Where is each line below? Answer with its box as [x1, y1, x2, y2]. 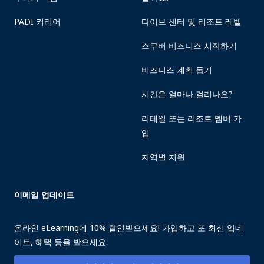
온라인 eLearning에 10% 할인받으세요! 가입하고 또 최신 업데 [14, 222, 243, 233]
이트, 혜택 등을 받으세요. [14, 236, 108, 247]
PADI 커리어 [14, 16, 61, 27]
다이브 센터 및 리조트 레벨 [141, 16, 242, 27]
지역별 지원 [141, 151, 185, 163]
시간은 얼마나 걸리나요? [141, 88, 233, 100]
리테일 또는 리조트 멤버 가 [141, 113, 242, 124]
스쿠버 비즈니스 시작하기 [141, 40, 237, 51]
